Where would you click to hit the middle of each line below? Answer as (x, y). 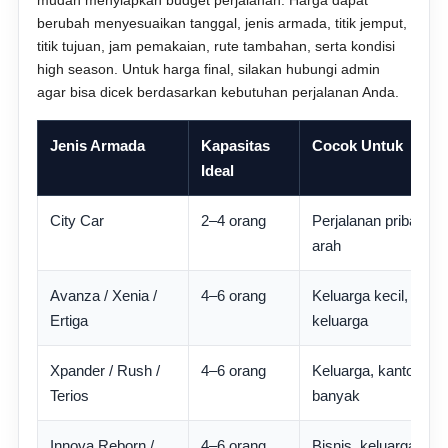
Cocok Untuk (358, 145)
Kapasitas (236, 145)
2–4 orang (234, 220)
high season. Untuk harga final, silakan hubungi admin (209, 69)
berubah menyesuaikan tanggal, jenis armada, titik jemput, (222, 23)
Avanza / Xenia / (104, 295)
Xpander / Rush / (105, 370)
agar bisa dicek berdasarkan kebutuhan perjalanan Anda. (218, 92)
